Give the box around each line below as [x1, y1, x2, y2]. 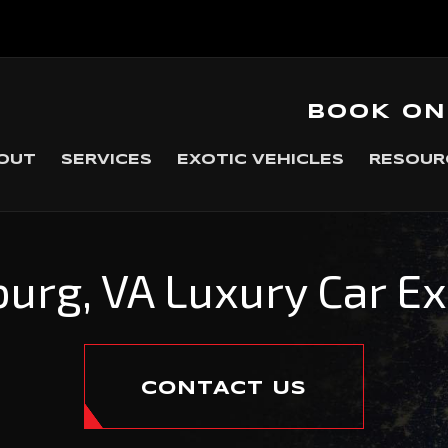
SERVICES [61, 153, 152, 167]
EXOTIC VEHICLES [177, 153, 344, 167]
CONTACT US [141, 380, 307, 398]
